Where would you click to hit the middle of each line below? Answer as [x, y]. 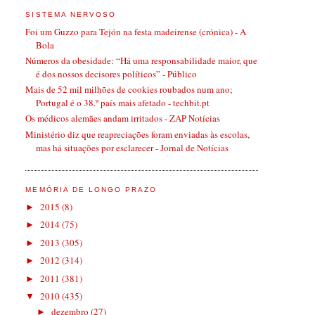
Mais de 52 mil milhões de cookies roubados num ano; [129, 90]
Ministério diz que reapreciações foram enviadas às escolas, [138, 134]
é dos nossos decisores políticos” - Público [117, 73]
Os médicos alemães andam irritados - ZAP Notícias [123, 118]
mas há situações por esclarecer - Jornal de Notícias [133, 147]
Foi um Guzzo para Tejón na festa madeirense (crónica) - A [136, 31]
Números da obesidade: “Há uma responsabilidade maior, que [142, 60]
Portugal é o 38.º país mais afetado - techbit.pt [123, 103]
